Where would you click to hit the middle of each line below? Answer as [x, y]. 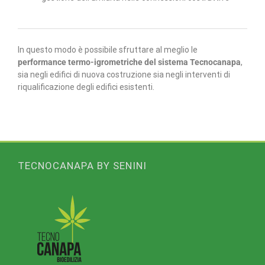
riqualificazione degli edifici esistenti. [86, 87]
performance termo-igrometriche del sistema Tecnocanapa [129, 62]
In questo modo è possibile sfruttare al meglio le [108, 49]
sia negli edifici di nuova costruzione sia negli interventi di [124, 74]
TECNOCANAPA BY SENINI [82, 165]
